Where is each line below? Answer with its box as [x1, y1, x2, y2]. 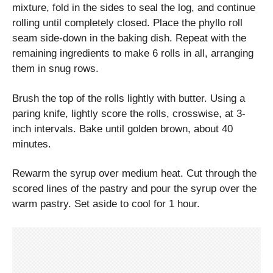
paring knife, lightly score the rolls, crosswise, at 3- [12, 107, 246, 119]
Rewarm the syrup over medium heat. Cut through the [12, 168, 257, 180]
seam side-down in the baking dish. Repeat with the [12, 32, 246, 44]
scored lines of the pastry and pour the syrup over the [12, 183, 257, 195]
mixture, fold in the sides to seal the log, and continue [12, 2, 255, 14]
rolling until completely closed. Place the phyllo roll [12, 17, 243, 29]
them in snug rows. [12, 63, 99, 75]
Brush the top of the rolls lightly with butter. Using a [12, 92, 245, 104]
